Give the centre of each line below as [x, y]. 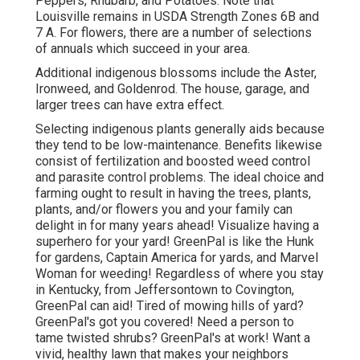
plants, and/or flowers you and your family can [164, 210]
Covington [264, 290]
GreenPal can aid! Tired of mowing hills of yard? [170, 306]
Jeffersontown [178, 290]
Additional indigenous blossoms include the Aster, [176, 73]
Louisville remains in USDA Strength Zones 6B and [177, 17]
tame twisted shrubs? [98, 338]
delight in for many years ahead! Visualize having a [177, 226]
